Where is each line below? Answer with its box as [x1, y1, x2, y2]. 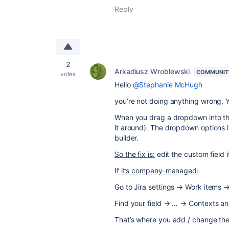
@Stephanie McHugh [132, 80, 203, 89]
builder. [114, 133, 139, 142]
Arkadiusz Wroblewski [114, 67, 190, 76]
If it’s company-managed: [114, 166, 199, 175]
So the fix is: [114, 150, 155, 158]
